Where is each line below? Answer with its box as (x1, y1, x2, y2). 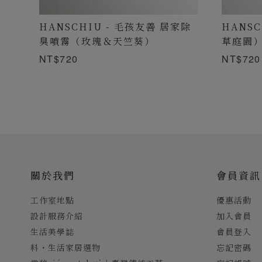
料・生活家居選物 (30, 242, 101, 253)
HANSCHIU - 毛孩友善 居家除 (39, 20, 191, 33)
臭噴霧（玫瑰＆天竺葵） (39, 35, 155, 48)
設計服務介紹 (30, 210, 83, 222)
